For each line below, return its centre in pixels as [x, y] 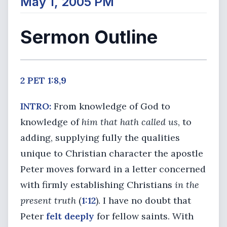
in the [187, 185]
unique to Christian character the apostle [112, 153]
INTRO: [36, 106]
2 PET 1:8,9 [43, 80]
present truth [48, 200]
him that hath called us [130, 122]
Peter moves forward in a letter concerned [113, 169]
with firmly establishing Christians [98, 185]
